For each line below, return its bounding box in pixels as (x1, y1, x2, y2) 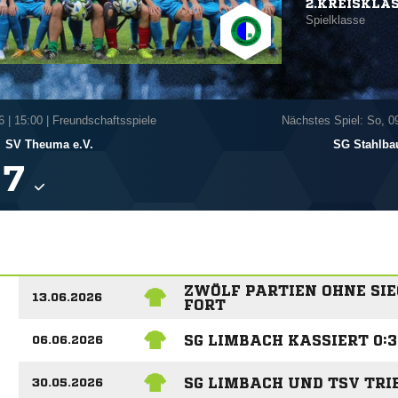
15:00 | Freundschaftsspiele (13, 114, 156, 127)
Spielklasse (306, 12, 365, 27)
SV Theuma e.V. (4, 138, 93, 151)
